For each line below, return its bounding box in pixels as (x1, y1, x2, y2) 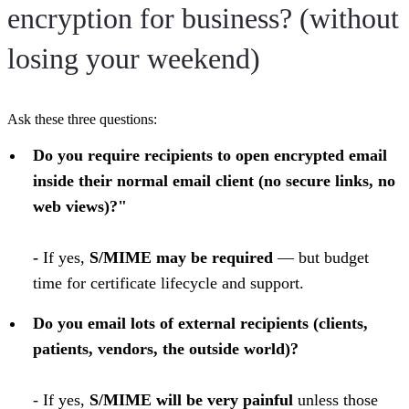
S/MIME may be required (89, 247, 273, 267)
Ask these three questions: (7, 110, 157, 127)
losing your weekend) (7, 41, 260, 75)
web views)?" (33, 196, 127, 215)
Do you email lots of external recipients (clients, (33, 313, 368, 332)
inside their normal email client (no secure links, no (33, 171, 395, 190)
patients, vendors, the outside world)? (33, 339, 299, 358)
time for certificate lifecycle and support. (33, 273, 304, 292)
